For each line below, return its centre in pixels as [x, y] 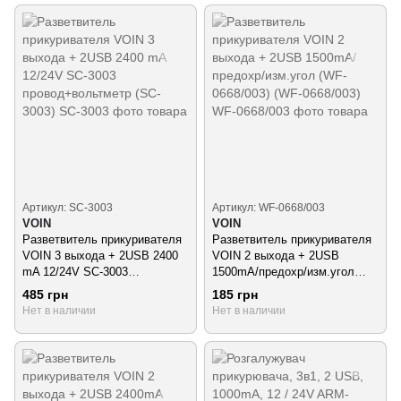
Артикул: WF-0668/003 [269, 207]
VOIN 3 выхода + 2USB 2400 [100, 255]
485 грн [45, 294]
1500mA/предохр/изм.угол [283, 271]
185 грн [235, 294]
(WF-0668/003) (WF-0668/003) [290, 287]
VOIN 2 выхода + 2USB [276, 255]
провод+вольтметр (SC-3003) [101, 287]
